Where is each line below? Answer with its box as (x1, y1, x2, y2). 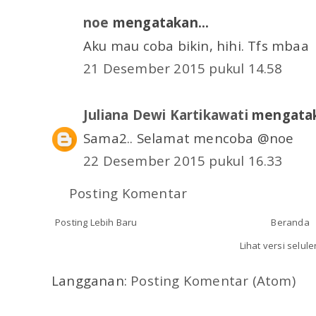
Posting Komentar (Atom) (130, 272, 296, 290)
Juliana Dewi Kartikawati (83, 106, 248, 124)
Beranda (271, 216, 310, 229)
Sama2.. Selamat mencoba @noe (83, 128, 294, 147)
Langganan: (51, 272, 131, 290)
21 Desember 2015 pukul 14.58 (83, 59, 283, 78)
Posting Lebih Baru (55, 216, 138, 229)
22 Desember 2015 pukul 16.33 (83, 152, 283, 170)
